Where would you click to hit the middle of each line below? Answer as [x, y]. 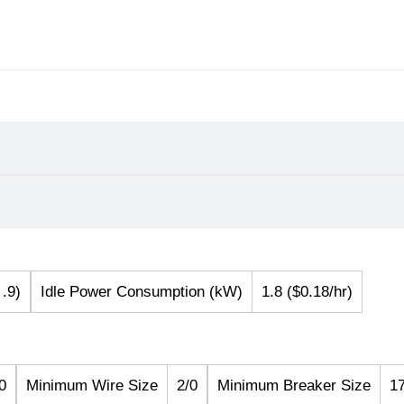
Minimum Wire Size [92, 386]
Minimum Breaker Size [294, 386]
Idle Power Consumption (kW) [142, 292]
